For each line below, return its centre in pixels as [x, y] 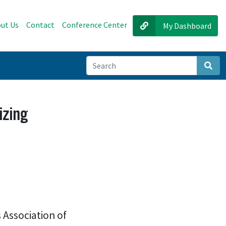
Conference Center [95, 24]
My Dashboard [187, 26]
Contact [40, 24]
